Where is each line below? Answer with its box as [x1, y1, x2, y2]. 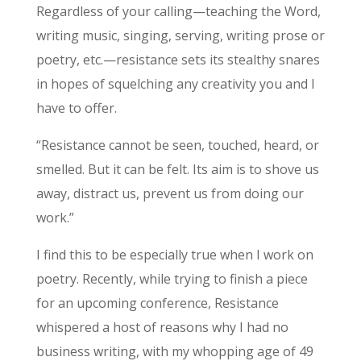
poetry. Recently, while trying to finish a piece [35, 269, 308, 288]
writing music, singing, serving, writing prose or [35, 26, 325, 44]
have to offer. [35, 98, 117, 117]
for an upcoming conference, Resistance [35, 293, 279, 312]
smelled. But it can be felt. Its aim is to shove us [35, 160, 319, 178]
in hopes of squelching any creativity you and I [35, 74, 315, 93]
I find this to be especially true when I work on [35, 245, 313, 263]
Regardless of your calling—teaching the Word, [35, 2, 321, 20]
